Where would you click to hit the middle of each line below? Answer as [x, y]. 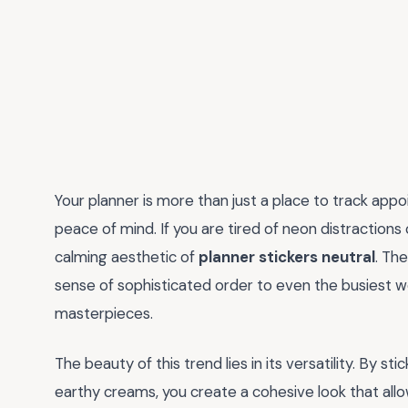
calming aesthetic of [127, 257]
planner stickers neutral [287, 257]
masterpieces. [104, 313]
